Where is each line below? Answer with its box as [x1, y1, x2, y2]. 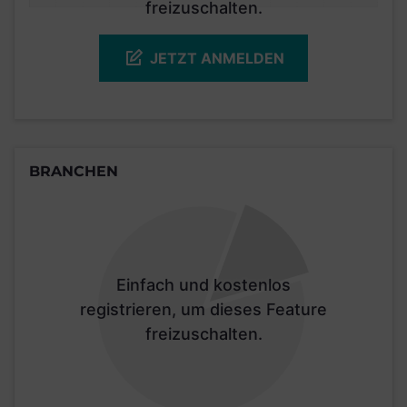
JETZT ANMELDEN [150, 48, 284, 67]
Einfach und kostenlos [116, 274, 291, 294]
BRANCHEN [29, 163, 118, 181]
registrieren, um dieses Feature [80, 299, 327, 319]
